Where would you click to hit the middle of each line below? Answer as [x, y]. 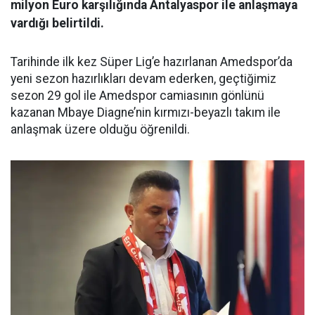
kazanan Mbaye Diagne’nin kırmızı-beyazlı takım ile [146, 112]
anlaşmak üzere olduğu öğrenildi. [100, 129]
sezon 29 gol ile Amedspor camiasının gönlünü [137, 96]
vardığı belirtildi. [57, 23]
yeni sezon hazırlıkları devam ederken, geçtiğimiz [143, 79]
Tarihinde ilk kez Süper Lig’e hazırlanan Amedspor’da [152, 62]
